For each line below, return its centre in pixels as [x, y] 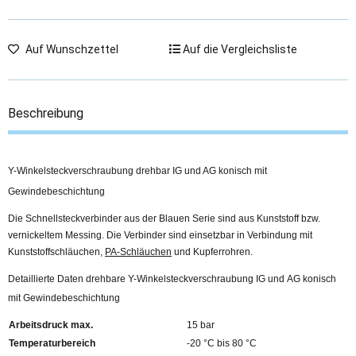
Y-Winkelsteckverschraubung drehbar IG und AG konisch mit [137, 170]
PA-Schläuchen [138, 252]
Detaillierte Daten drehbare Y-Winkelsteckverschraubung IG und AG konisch [172, 279]
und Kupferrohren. [212, 252]
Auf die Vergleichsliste [240, 49]
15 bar [201, 325]
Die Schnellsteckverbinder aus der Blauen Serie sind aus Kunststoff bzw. [164, 219]
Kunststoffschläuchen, [56, 252]
